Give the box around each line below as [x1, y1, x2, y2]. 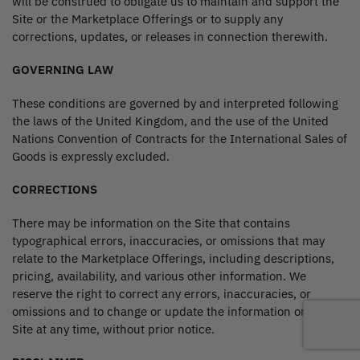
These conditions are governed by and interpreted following [12, 95, 338, 111]
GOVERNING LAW [12, 62, 113, 78]
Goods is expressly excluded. [12, 148, 170, 164]
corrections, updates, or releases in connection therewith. [12, 28, 328, 44]
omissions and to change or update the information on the [12, 303, 329, 319]
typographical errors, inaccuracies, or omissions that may [12, 232, 325, 248]
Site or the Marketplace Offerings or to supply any [12, 10, 283, 27]
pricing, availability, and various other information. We [12, 268, 306, 284]
